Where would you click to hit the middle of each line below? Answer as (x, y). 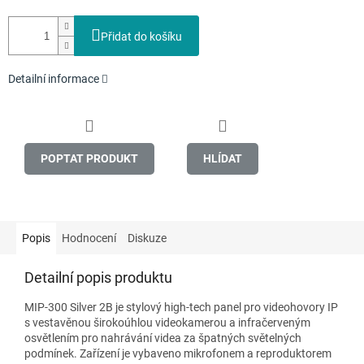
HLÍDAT (223, 158)
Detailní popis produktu (98, 277)
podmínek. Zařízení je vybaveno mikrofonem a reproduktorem (178, 353)
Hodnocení (89, 238)
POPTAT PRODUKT (89, 158)
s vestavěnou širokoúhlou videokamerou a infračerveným (167, 322)
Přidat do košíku (141, 37)
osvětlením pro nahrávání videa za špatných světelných (163, 338)
